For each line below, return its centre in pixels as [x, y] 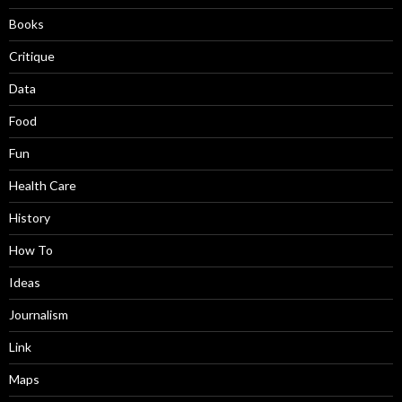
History [30, 218]
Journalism [39, 315]
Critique [32, 57]
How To [31, 250]
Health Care [43, 186]
